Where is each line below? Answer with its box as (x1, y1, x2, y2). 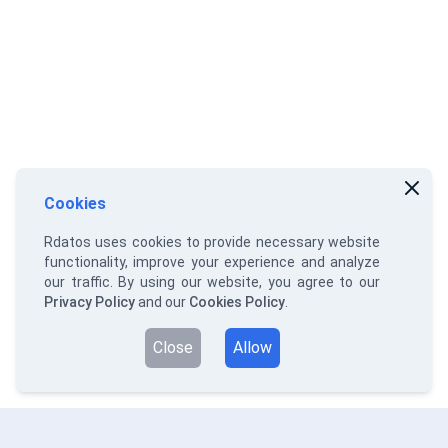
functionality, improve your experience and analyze (44, 254, 380, 270)
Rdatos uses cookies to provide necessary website (44, 234, 380, 250)
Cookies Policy (189, 294, 285, 310)
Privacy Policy (44, 294, 135, 310)
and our (135, 294, 189, 310)
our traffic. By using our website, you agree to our (44, 274, 380, 290)
